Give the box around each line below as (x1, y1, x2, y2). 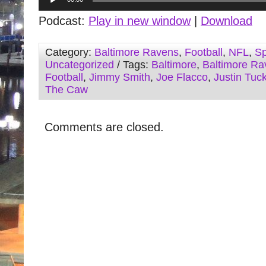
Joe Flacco (156, 71, 208, 83)
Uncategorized (45, 59, 114, 71)
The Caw (45, 84, 88, 96)
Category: (45, 46, 94, 58)
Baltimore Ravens (94, 46, 179, 58)
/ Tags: (114, 59, 151, 71)
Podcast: (39, 14, 88, 27)
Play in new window (88, 14, 191, 27)
